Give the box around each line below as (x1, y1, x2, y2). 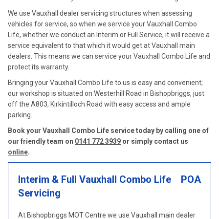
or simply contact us (121, 137, 188, 145)
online (8, 148, 28, 156)
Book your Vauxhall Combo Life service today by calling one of (8, 127, 209, 134)
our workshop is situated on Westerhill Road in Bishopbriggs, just (8, 89, 204, 97)
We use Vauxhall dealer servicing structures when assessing (8, 9, 192, 17)
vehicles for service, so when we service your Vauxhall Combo (8, 20, 197, 28)
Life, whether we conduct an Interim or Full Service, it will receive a (8, 31, 210, 39)
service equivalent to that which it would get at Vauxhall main (8, 42, 195, 49)
